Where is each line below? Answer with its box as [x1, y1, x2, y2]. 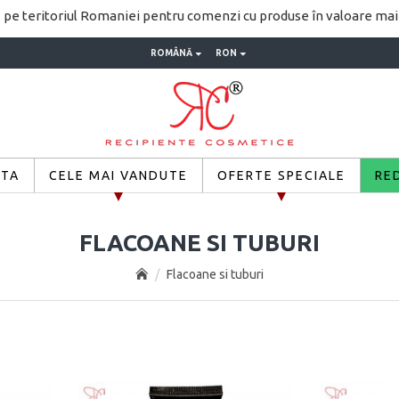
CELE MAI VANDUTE [48, 167, 188, 183]
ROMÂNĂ [150, 47, 192, 58]
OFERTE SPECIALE [216, 167, 346, 183]
